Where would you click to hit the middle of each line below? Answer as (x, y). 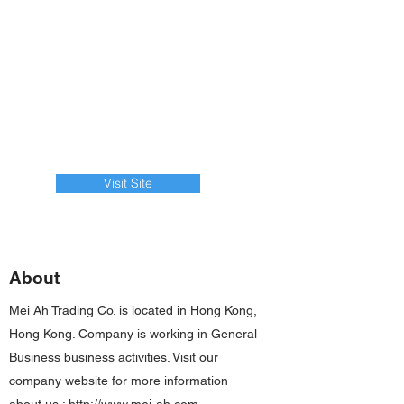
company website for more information (119, 381)
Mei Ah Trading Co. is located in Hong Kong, (133, 310)
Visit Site (128, 183)
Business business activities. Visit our (114, 357)
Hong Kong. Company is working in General (133, 334)
